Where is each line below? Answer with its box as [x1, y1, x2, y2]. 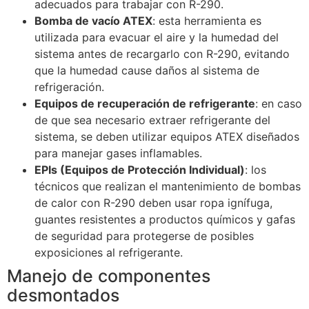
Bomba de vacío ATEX [34, 14, 152, 28]
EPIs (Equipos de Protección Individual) [34, 163, 245, 177]
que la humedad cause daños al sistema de [34, 63, 259, 78]
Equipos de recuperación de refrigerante [34, 97, 255, 111]
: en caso [255, 97, 302, 111]
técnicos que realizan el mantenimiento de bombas [34, 179, 301, 194]
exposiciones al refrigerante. [34, 246, 186, 260]
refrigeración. [34, 80, 108, 94]
